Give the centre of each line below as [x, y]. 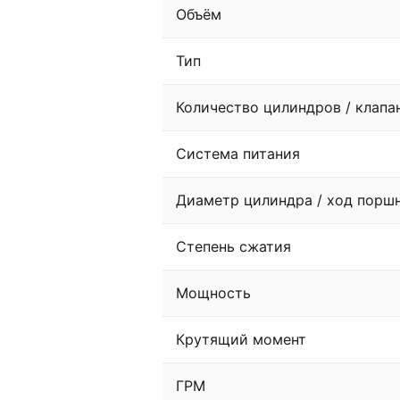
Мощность [213, 292]
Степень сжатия [233, 246]
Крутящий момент [241, 339]
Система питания [238, 153]
